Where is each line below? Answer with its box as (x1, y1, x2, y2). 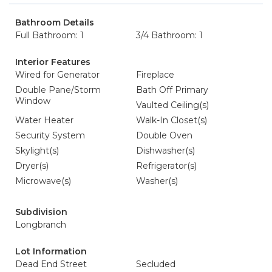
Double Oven (136, 130, 192, 141)
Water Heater (15, 115, 73, 126)
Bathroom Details (15, 17, 94, 28)
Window (15, 95, 50, 106)
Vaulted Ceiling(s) (136, 100, 209, 110)
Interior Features (15, 56, 90, 67)
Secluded (136, 259, 175, 270)
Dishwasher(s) (136, 145, 195, 156)
